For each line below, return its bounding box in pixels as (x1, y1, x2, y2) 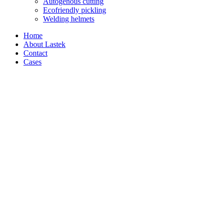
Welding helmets (43, 15, 94, 23)
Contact (23, 49, 47, 57)
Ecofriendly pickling (43, 6, 106, 14)
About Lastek (23, 40, 66, 48)
